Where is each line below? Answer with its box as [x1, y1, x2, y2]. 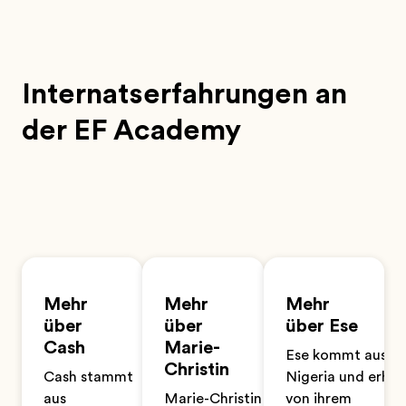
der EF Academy [22, 113, 241, 147]
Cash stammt [43, 369, 133, 385]
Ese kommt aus [285, 347, 387, 363]
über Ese [285, 315, 358, 336]
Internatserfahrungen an [22, 77, 347, 111]
